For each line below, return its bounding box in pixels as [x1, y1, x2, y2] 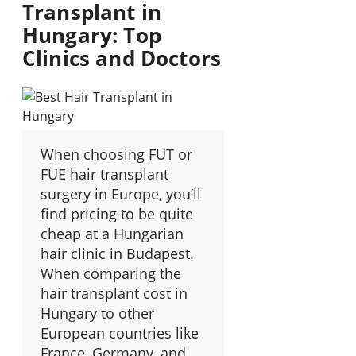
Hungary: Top [22, 20, 161, 49]
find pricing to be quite [40, 203, 194, 223]
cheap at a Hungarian [40, 223, 184, 243]
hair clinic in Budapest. [40, 243, 195, 263]
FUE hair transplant [40, 164, 169, 184]
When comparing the [40, 263, 182, 283]
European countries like [40, 323, 199, 342]
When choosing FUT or [40, 144, 193, 164]
